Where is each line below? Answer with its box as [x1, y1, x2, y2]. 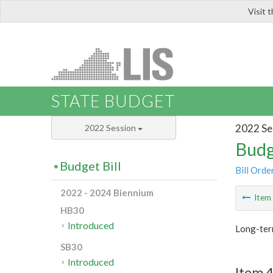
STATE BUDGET [51, 91, 175, 112]
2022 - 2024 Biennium [60, 187, 154, 199]
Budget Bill [60, 158, 121, 174]
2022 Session [85, 122, 138, 133]
